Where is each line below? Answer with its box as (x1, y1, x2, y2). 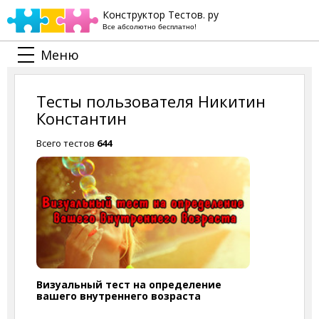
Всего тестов (36, 137, 97, 150)
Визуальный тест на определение (36, 278, 221, 291)
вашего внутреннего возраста (36, 289, 201, 303)
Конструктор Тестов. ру (103, 8, 219, 21)
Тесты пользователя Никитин (36, 90, 266, 112)
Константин (36, 108, 127, 129)
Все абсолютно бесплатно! (103, 23, 197, 31)
